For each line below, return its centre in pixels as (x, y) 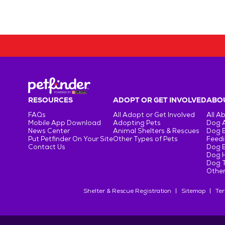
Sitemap (193, 191)
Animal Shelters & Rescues (156, 131)
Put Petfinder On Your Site (71, 139)
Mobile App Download (65, 123)
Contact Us (47, 147)
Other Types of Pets (145, 139)
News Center (49, 131)
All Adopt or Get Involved (154, 115)
